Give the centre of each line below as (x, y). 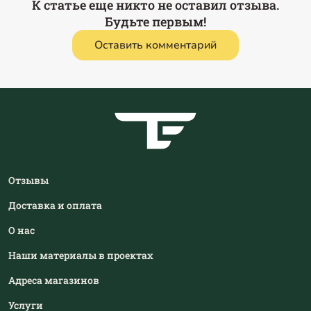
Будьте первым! (155, 22)
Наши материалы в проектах (81, 255)
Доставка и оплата (55, 205)
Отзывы (28, 180)
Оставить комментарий (155, 45)
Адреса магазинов (54, 280)
